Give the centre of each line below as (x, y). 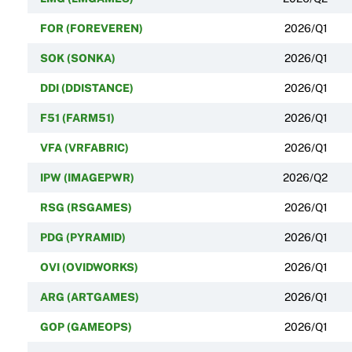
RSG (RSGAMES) (86, 207)
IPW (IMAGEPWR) (87, 177)
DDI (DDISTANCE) (86, 88)
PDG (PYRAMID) (82, 237)
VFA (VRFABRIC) (84, 147)
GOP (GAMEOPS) (86, 326)
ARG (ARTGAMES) (89, 297)
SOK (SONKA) (77, 58)
